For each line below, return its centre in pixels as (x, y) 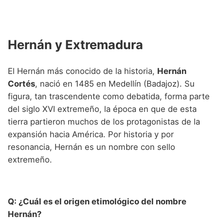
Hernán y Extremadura (75, 45)
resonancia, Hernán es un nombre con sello (91, 147)
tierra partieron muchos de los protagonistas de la (104, 122)
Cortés (21, 84)
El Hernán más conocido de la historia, (82, 71)
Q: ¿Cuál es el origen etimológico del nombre (97, 201)
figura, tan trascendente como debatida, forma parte (109, 97)
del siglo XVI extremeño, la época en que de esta (102, 109)
